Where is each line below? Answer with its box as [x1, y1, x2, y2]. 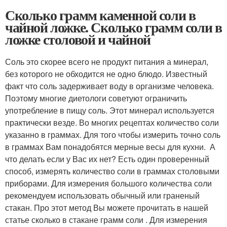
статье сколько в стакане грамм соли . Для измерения [5, 214, 207, 225]
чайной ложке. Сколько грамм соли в [5, 17, 222, 37]
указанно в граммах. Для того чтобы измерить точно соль [5, 129, 220, 140]
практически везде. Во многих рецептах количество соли [5, 117, 219, 128]
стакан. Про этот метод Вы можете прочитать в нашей [5, 202, 208, 213]
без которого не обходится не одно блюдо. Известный [5, 68, 207, 80]
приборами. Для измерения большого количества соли [5, 177, 212, 189]
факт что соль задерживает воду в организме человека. [5, 80, 214, 92]
